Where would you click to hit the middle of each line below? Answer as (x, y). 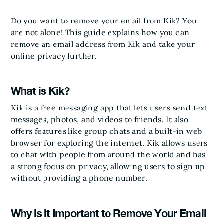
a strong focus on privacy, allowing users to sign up (108, 166)
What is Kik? (40, 91)
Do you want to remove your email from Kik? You (104, 21)
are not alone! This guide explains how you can (100, 32)
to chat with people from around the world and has (108, 154)
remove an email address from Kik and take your (103, 44)
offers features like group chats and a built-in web (107, 131)
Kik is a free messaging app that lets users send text (109, 108)
